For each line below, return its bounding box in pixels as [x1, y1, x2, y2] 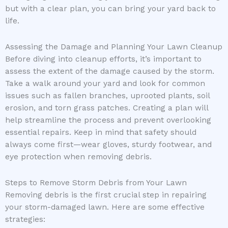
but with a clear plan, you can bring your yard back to [5, 4, 216, 13]
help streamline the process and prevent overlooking [5, 116, 211, 125]
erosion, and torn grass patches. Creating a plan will [5, 103, 208, 113]
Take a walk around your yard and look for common [5, 79, 205, 89]
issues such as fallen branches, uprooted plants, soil [5, 91, 210, 101]
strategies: [5, 215, 45, 224]
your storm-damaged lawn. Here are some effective [5, 203, 205, 212]
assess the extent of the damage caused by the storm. [5, 67, 214, 76]
